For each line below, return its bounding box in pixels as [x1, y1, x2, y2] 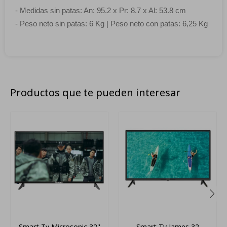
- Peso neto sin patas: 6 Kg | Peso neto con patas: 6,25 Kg [15, 20, 208, 28]
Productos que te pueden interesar [10, 86, 180, 99]
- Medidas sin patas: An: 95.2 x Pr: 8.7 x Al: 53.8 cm [15, 7, 186, 15]
